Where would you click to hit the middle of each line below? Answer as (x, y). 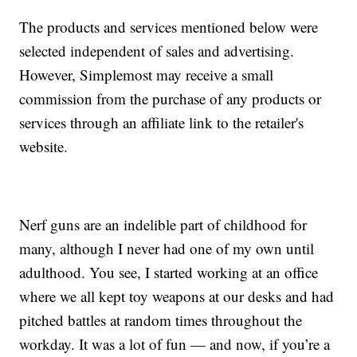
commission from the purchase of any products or (171, 99)
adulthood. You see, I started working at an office (169, 273)
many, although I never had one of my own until (167, 249)
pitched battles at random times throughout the (161, 320)
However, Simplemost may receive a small (147, 75)
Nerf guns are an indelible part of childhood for (163, 225)
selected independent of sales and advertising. (157, 51)
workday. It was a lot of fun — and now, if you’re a (175, 344)
